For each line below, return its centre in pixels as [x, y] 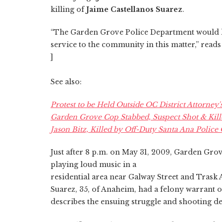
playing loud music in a [93, 164]
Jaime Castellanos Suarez [134, 9]
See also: [66, 82]
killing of [68, 9]
